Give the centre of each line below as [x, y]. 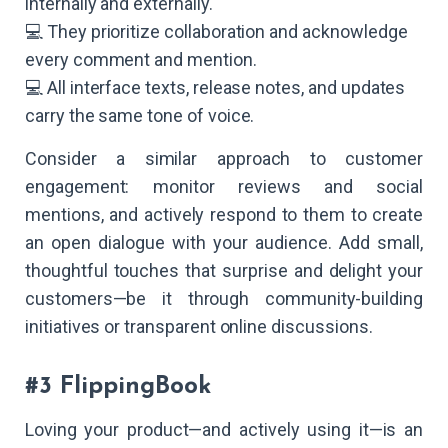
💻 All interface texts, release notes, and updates [215, 88]
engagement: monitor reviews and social [224, 187]
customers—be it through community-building [224, 299]
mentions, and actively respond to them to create [224, 215]
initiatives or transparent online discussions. [199, 327]
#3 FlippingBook [118, 387]
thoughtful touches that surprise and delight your [224, 271]
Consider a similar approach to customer [224, 159]
